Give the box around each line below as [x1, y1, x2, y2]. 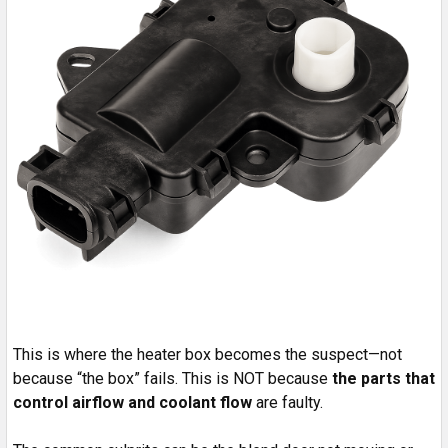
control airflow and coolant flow [13, 393, 252, 413]
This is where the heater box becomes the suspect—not [13, 345, 402, 365]
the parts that [332, 369, 435, 389]
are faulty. [252, 393, 323, 413]
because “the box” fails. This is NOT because [13, 369, 332, 389]
